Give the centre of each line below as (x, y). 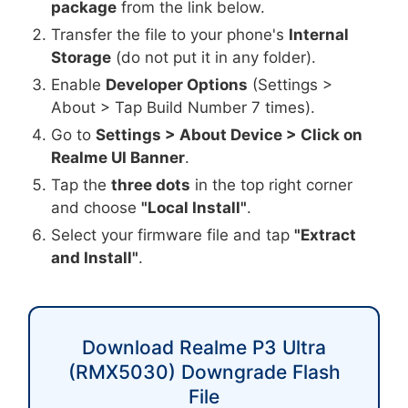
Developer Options (177, 85)
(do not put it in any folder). (214, 58)
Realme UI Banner (118, 158)
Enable (79, 85)
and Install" (95, 258)
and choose (97, 208)
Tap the (82, 185)
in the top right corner (272, 185)
